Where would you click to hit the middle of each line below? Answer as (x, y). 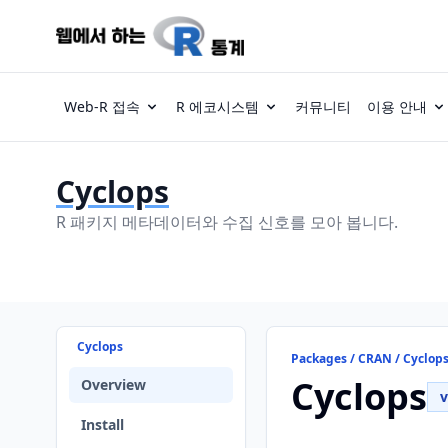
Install (102, 424)
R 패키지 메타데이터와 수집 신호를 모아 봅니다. (227, 222)
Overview (113, 384)
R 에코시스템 (217, 106)
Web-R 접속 (102, 106)
